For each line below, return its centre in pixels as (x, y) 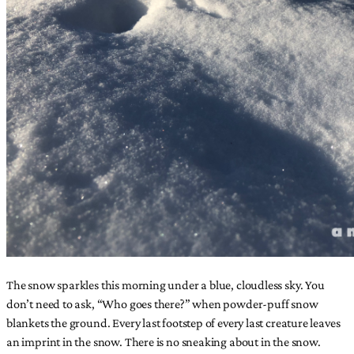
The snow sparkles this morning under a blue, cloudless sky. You (166, 284)
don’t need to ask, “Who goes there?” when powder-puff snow (162, 303)
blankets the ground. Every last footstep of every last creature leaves (173, 322)
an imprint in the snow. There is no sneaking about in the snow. (164, 341)
